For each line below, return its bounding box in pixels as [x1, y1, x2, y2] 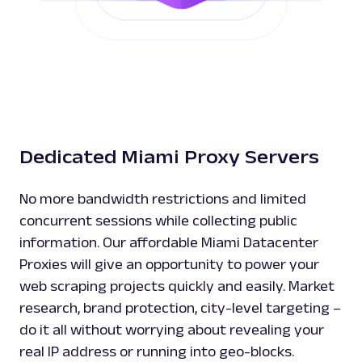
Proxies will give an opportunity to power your [19, 256, 319, 273]
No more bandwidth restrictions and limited [19, 191, 306, 208]
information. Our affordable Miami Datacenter [19, 234, 318, 251]
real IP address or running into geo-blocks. [19, 343, 294, 360]
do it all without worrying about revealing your [19, 322, 324, 339]
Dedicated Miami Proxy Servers [19, 145, 319, 168]
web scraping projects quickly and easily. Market [19, 278, 335, 295]
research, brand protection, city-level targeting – [19, 300, 341, 317]
